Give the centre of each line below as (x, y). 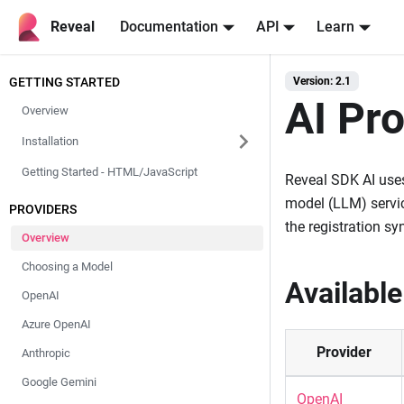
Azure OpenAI (56, 324)
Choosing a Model (67, 266)
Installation (50, 141)
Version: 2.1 (322, 81)
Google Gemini (59, 382)
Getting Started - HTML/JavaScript (110, 172)
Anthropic (46, 353)
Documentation (169, 27)
